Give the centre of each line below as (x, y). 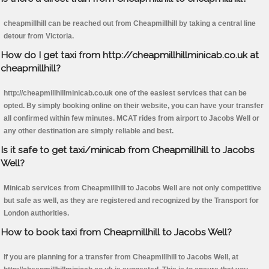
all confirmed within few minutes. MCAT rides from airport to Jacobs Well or (131, 119)
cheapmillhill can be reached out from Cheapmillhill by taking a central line (130, 24)
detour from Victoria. (39, 36)
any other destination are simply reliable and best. (89, 131)
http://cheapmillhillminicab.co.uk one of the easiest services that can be (125, 93)
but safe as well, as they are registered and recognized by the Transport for (131, 201)
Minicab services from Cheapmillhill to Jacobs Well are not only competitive (132, 188)
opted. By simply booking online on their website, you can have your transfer (134, 106)
